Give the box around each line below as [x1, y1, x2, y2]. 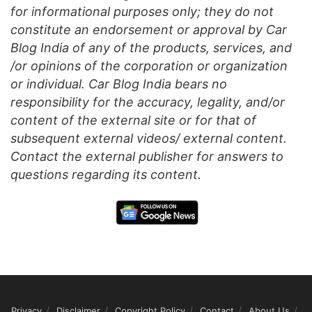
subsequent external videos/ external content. [10, 130, 287, 146]
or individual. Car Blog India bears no [10, 76, 227, 91]
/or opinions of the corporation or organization [10, 58, 288, 73]
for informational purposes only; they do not [10, 3, 274, 19]
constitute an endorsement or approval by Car [10, 22, 287, 37]
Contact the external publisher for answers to [10, 148, 283, 164]
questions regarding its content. [10, 166, 201, 182]
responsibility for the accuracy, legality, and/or [10, 94, 285, 109]
